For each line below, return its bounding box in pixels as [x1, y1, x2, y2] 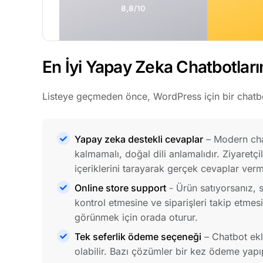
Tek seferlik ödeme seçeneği [75, 230, 201, 242]
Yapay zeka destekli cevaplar [75, 133, 203, 145]
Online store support [75, 181, 166, 194]
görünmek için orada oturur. [75, 211, 198, 223]
